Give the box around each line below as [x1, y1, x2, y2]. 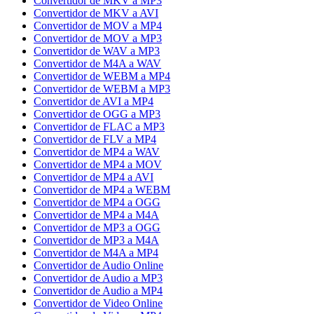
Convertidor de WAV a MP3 [34, 45, 160, 57]
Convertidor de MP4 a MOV [34, 158, 162, 170]
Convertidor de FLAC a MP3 [34, 121, 165, 132]
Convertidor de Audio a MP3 [34, 272, 163, 284]
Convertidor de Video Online [34, 297, 163, 309]
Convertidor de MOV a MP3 [34, 32, 162, 44]
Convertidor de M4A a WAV [34, 57, 161, 69]
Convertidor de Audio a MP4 [34, 285, 163, 296]
